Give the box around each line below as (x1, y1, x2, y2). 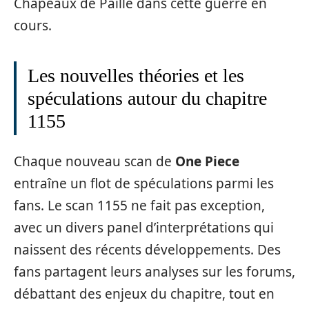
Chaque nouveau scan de (14, 152, 175, 170)
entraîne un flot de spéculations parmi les (14, 175, 274, 192)
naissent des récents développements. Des (14, 241, 281, 259)
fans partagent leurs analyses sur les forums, (14, 263, 295, 281)
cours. (14, 16, 52, 34)
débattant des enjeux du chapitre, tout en (14, 285, 275, 303)
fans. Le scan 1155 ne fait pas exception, (14, 197, 265, 215)
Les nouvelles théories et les (28, 64, 244, 86)
